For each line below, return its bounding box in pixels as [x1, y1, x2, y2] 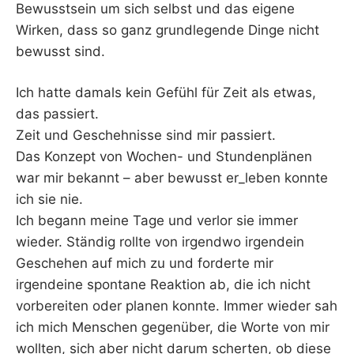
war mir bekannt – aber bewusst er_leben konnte [16, 170, 328, 186]
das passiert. [16, 106, 99, 122]
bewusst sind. [16, 43, 105, 59]
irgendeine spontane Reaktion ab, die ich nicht [16, 277, 311, 293]
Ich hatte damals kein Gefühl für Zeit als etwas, [16, 85, 316, 101]
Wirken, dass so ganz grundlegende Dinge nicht [16, 21, 319, 38]
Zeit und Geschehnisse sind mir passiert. [16, 127, 276, 144]
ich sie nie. [16, 191, 83, 208]
